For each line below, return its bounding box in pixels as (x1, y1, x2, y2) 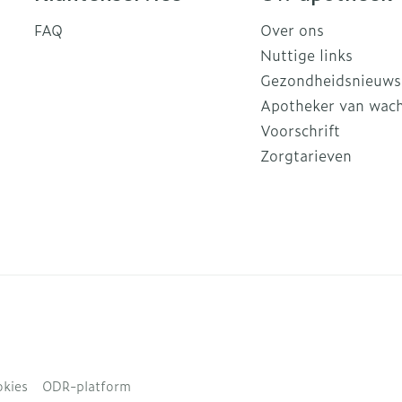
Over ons (259, 19, 324, 40)
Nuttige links (259, 44, 353, 66)
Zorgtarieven (259, 144, 352, 166)
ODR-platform (42, 376, 131, 395)
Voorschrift (259, 119, 340, 141)
